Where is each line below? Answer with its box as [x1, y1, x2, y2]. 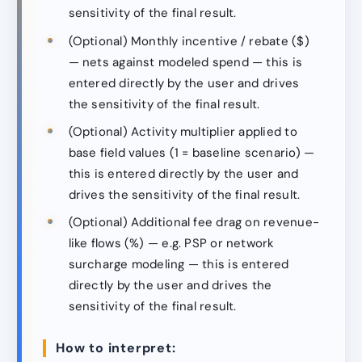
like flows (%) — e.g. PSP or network [68, 235, 275, 252]
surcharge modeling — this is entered [68, 256, 289, 273]
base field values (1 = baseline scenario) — [68, 144, 315, 161]
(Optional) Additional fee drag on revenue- [68, 214, 319, 231]
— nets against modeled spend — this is [68, 53, 303, 70]
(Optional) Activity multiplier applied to [68, 123, 297, 140]
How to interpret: [56, 339, 176, 357]
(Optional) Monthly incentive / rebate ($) [68, 32, 309, 49]
